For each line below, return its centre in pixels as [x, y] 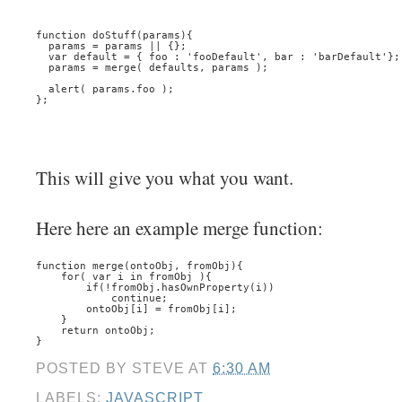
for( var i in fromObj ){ [124, 277]
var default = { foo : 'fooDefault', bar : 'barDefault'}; [218, 57]
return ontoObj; [96, 331]
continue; [102, 298]
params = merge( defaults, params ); [152, 68]
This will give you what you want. [165, 177]
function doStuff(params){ [114, 35]
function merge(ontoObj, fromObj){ [140, 266]
